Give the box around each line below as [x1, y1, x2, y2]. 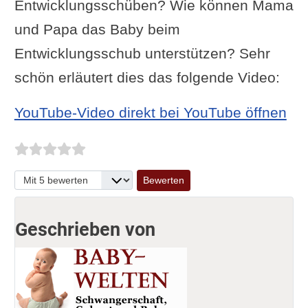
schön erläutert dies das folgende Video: [14, 69, 280, 85]
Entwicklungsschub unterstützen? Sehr [14, 45, 270, 61]
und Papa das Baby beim [14, 21, 180, 37]
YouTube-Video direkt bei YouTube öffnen [14, 104, 287, 120]
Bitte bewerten [13, 166, 93, 180]
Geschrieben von [14, 219, 155, 241]
